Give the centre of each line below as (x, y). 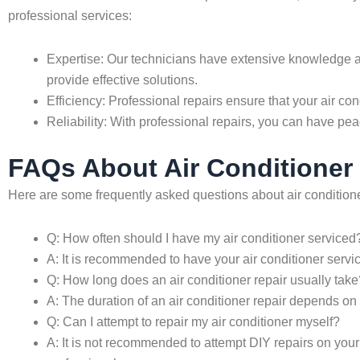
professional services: (70, 16)
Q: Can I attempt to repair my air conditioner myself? (193, 322)
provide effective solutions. (122, 80)
